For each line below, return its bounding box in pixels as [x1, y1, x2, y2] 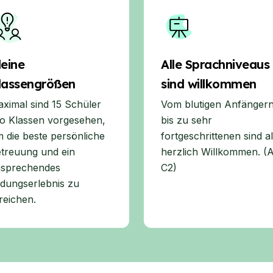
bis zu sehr [161, 114, 212, 126]
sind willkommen [161, 76, 257, 91]
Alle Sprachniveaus [161, 57, 269, 72]
